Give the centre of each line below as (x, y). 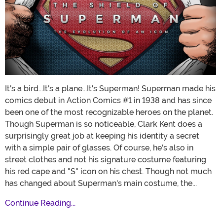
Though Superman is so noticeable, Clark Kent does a (104, 124)
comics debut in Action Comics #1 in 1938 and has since (108, 101)
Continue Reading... (40, 203)
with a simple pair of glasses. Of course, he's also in (99, 148)
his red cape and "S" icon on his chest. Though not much (108, 172)
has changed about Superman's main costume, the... (101, 184)
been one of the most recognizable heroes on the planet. (109, 112)
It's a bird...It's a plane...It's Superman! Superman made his (110, 89)
